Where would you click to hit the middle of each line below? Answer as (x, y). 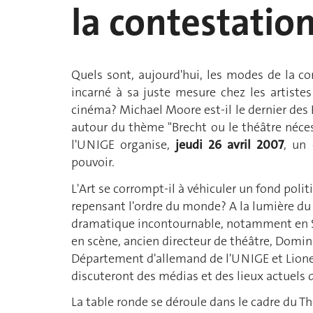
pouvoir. (93, 162)
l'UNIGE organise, (124, 145)
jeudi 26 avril (213, 145)
